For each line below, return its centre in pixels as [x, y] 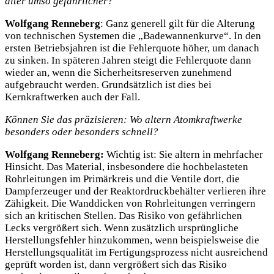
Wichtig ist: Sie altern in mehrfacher [183, 154]
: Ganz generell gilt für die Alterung [178, 24]
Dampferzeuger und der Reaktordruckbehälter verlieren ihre [135, 191]
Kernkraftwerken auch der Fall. [72, 97]
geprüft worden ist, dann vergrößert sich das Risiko [116, 264]
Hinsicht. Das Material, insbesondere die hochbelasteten [127, 166]
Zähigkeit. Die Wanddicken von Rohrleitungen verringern [130, 203]
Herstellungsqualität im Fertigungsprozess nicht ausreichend [136, 252]
